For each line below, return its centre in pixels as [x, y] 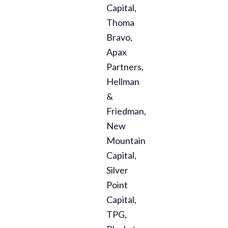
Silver [117, 170]
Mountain [126, 141]
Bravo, [119, 37]
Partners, [125, 67]
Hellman [123, 82]
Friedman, [126, 111]
